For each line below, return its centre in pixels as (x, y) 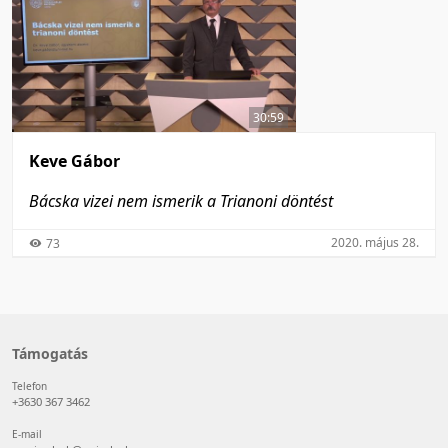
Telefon (29, 386)
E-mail (27, 434)
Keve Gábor (74, 161)
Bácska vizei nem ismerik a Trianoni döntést (181, 201)
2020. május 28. (375, 242)
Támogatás (50, 353)
